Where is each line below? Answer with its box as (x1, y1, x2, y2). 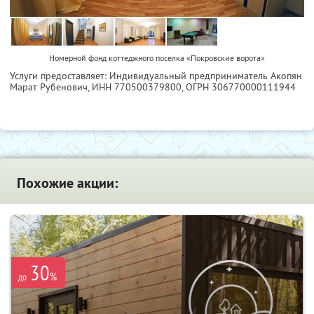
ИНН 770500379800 (92, 80, 182, 93)
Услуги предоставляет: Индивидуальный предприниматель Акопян (10, 69, 302, 82)
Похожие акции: (17, 173, 118, 192)
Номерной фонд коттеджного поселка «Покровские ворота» (49, 52, 265, 63)
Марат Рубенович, (10, 80, 92, 93)
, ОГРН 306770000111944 (182, 80, 296, 93)
